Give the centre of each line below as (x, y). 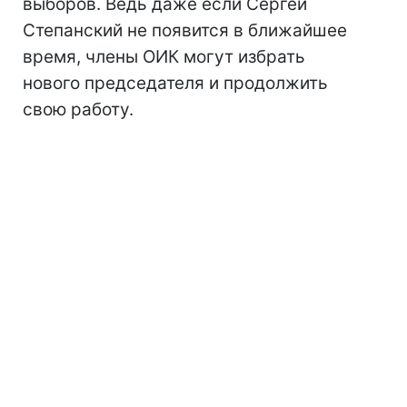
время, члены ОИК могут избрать (164, 57)
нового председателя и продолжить (175, 84)
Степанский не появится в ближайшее (185, 31)
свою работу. (78, 110)
